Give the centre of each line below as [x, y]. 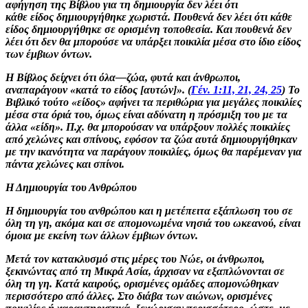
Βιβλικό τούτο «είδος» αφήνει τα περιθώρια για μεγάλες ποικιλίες [154, 102]
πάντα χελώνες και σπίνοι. [65, 164]
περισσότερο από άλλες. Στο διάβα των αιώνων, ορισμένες [139, 296]
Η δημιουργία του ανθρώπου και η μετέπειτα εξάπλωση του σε [149, 210]
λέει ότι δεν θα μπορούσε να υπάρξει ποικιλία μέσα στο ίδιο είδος [153, 41]
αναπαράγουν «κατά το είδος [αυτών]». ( [98, 89]
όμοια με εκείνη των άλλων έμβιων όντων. [102, 235]
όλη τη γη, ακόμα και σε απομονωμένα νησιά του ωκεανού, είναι [153, 223]
